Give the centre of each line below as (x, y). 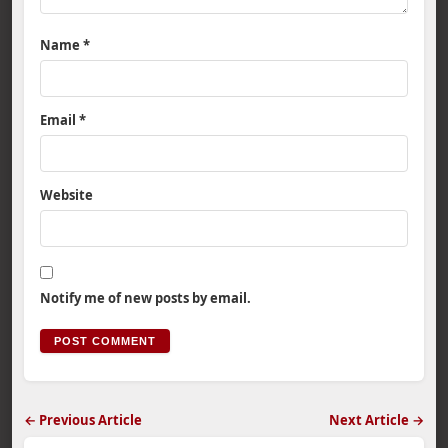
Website (66, 195)
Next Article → (376, 420)
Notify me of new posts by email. (145, 298)
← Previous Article (83, 420)
